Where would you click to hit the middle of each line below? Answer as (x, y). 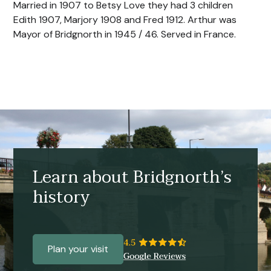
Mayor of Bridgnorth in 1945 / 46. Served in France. (125, 34)
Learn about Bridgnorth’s (132, 177)
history (62, 197)
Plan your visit (78, 249)
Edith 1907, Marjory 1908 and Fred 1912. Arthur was (125, 20)
